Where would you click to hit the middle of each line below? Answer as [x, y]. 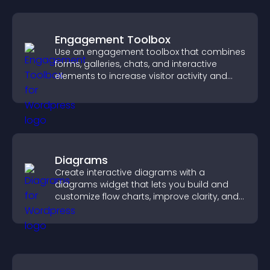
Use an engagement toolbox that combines [150, 52]
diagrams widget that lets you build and [142, 184]
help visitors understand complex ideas [140, 209]
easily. [68, 221]
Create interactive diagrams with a [130, 172]
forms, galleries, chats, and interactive [136, 64]
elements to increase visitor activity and [141, 76]
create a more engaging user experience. [145, 88]
